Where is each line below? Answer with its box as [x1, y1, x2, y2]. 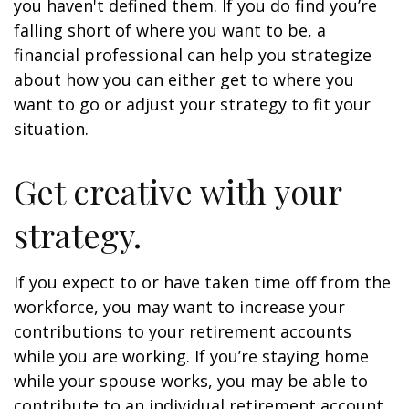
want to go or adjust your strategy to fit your [14, 93, 371, 115]
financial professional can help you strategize [14, 44, 372, 66]
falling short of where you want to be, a [14, 19, 326, 41]
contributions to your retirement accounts [14, 320, 351, 342]
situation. [14, 118, 89, 140]
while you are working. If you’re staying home [14, 345, 369, 367]
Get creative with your [14, 169, 341, 213]
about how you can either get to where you [14, 68, 354, 90]
